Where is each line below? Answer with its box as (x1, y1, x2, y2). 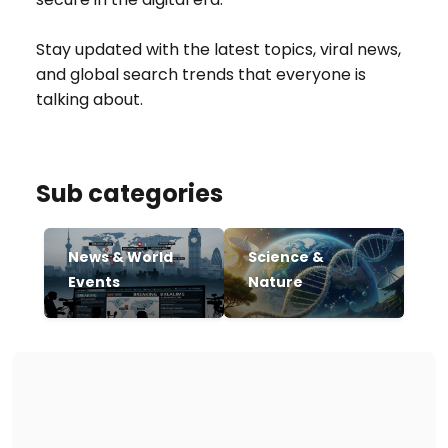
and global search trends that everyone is (36, 63, 366, 86)
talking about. (36, 88, 143, 111)
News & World (68, 247, 173, 267)
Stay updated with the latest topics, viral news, (36, 38, 401, 61)
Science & (248, 247, 324, 267)
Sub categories (36, 177, 223, 210)
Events (68, 272, 120, 292)
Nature (248, 272, 303, 292)
